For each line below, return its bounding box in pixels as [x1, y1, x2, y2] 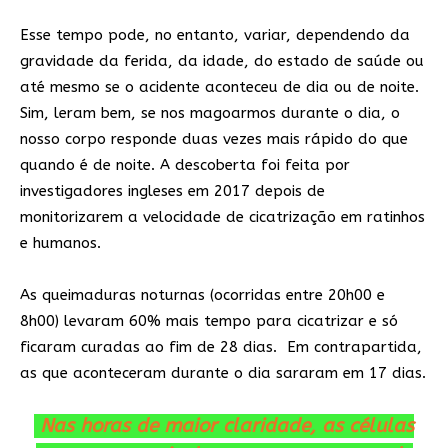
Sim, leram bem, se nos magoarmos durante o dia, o [20, 103, 400, 122]
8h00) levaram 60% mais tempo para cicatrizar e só [20, 311, 398, 330]
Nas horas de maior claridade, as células [40, 414, 414, 437]
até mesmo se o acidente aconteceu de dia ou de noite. [20, 77, 419, 96]
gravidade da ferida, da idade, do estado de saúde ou [20, 51, 424, 70]
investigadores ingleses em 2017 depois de [20, 181, 325, 200]
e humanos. [20, 233, 101, 252]
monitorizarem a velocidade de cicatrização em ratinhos [20, 207, 425, 226]
